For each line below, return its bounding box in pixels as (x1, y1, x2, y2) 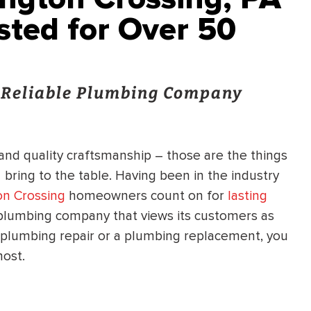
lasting (228, 187, 267, 204)
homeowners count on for (65, 187, 228, 204)
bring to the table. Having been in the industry (1, 167, 279, 184)
